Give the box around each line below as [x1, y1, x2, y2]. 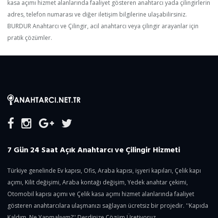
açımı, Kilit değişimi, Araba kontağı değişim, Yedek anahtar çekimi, [7, 178, 188, 186]
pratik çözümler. [7, 34, 52, 42]
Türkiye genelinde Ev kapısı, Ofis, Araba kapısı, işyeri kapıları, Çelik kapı [7, 166, 201, 175]
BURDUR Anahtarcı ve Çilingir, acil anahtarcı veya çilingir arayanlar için [7, 22, 199, 30]
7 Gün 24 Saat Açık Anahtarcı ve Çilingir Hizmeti [7, 143, 180, 155]
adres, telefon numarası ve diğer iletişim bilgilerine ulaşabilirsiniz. [7, 10, 187, 18]
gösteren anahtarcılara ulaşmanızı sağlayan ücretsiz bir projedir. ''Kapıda [7, 201, 208, 210]
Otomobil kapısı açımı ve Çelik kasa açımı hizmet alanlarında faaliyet [7, 189, 194, 198]
